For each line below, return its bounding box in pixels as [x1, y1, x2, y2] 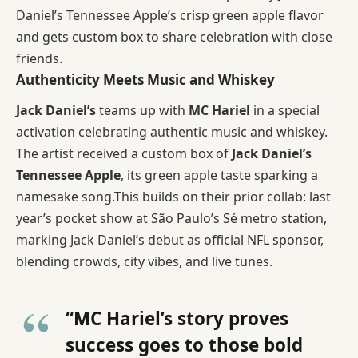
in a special [250, 101, 320, 119]
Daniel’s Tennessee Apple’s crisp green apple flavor [16, 6, 324, 24]
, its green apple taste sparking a [121, 165, 318, 184]
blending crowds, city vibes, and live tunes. [16, 252, 272, 270]
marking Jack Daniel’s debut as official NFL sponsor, [16, 230, 324, 249]
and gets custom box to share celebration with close [16, 28, 332, 46]
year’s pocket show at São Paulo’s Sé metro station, [16, 209, 327, 227]
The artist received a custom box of [16, 144, 232, 162]
